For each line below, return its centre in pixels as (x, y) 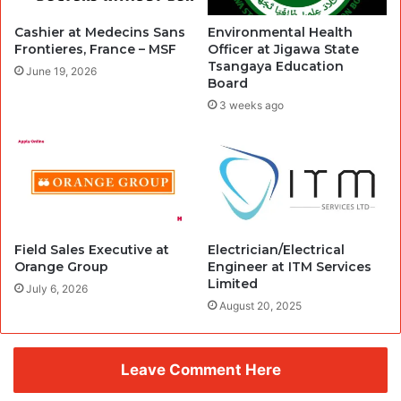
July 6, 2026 (57, 289)
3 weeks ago (252, 105)
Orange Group (61, 267)
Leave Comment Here (200, 370)
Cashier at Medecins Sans (100, 32)
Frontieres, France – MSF (95, 49)
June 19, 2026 (61, 71)
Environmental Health (280, 32)
